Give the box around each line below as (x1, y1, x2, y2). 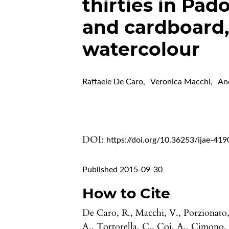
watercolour (82, 38, 200, 61)
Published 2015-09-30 (82, 166, 163, 174)
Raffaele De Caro (82, 78, 144, 86)
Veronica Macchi (150, 78, 211, 86)
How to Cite (82, 185, 171, 202)
